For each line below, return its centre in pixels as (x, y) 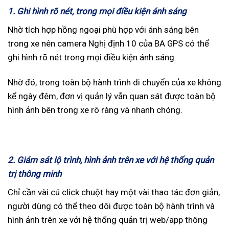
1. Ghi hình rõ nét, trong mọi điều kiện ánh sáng (97, 12)
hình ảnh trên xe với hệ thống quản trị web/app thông (108, 220)
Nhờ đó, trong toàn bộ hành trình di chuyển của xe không (114, 82)
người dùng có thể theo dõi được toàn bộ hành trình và (111, 206)
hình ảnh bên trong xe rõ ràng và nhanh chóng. (95, 110)
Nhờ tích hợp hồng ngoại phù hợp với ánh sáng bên (103, 29)
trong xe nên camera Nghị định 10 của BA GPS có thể (108, 43)
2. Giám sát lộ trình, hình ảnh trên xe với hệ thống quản (111, 160)
